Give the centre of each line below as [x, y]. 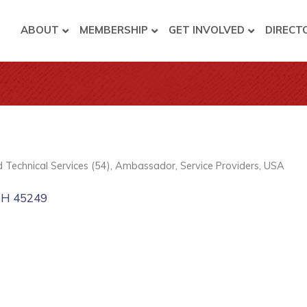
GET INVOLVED [207, 30]
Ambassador [145, 165]
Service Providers [220, 165]
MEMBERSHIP [114, 30]
